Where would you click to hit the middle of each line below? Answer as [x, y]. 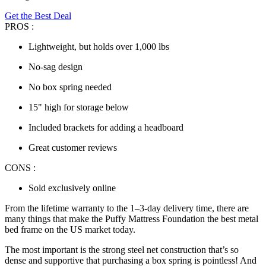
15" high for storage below [79, 107]
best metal [240, 219]
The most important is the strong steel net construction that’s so [122, 250]
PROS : [19, 27]
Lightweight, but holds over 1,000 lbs [99, 47]
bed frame [25, 230]
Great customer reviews [73, 148]
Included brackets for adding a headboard [106, 128]
